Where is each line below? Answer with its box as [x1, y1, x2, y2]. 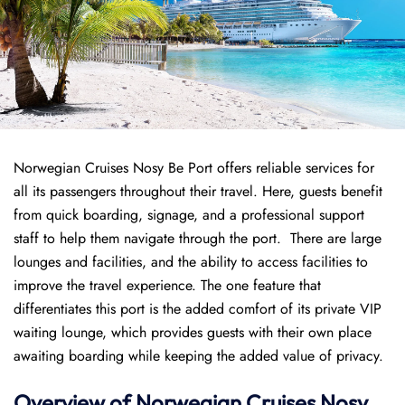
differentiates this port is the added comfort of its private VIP [14, 298, 381, 319]
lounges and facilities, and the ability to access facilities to [14, 251, 368, 272]
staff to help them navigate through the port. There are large [14, 228, 381, 249]
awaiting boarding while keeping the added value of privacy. [14, 345, 383, 366]
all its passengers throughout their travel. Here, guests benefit [14, 181, 382, 202]
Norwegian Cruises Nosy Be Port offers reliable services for [14, 157, 374, 178]
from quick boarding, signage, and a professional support [14, 204, 364, 225]
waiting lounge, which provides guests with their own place [14, 322, 372, 343]
